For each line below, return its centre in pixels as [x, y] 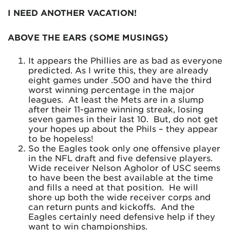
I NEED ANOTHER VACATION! [72, 12]
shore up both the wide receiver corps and [119, 197]
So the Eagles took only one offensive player [124, 148]
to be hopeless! [61, 138]
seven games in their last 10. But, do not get [123, 119]
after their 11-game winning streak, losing [116, 109]
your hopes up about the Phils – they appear [123, 128]
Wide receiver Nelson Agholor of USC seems [124, 167]
